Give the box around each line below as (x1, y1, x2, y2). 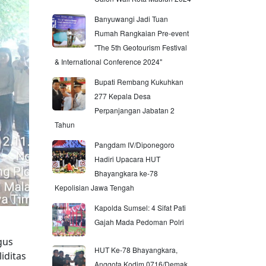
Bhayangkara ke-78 (94, 168, 158, 178)
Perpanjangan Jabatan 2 (94, 105, 175, 115)
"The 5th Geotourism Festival (94, 42, 187, 52)
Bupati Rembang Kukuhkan (94, 77, 183, 87)
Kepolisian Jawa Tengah (55, 182, 134, 192)
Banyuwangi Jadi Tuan (94, 14, 168, 24)
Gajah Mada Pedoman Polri (94, 217, 184, 227)
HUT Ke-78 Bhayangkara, (94, 245, 178, 255)
